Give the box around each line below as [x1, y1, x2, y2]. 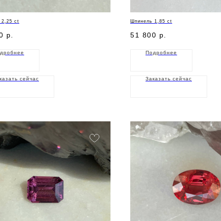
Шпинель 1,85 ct [130, 18, 172, 24]
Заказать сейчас [146, 76, 192, 82]
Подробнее [146, 50, 177, 56]
